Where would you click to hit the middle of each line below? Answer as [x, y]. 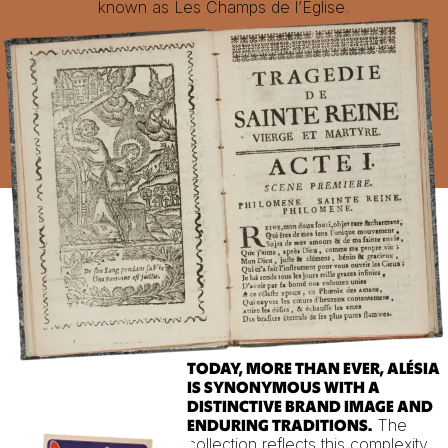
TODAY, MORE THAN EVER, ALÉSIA [313, 369]
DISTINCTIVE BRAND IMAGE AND [309, 407]
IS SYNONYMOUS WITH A [283, 388]
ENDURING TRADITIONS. [279, 426]
